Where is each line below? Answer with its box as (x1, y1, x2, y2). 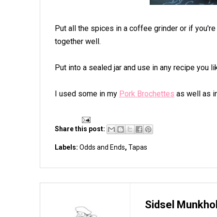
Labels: (55, 143, 79, 151)
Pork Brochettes (119, 89, 174, 98)
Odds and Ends (79, 143, 125, 151)
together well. (55, 37, 101, 46)
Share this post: (55, 125, 105, 133)
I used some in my (55, 89, 119, 98)
